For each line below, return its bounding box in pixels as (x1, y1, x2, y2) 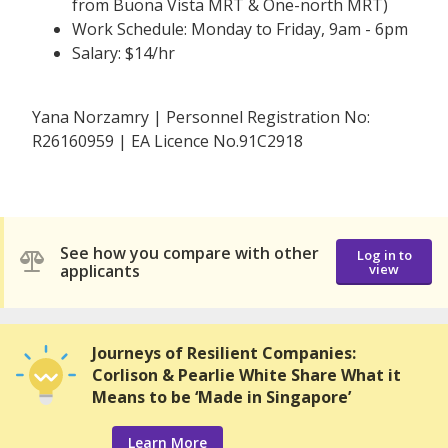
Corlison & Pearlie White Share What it (92, 363, 401, 386)
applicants (60, 260, 140, 283)
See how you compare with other (60, 242, 319, 265)
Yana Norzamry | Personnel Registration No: (32, 105, 370, 128)
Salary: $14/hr (72, 41, 175, 64)
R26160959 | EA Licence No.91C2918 (32, 129, 303, 152)
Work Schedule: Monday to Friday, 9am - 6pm (72, 17, 408, 40)
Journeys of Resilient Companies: (92, 341, 356, 364)
